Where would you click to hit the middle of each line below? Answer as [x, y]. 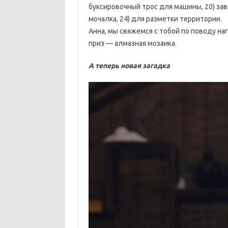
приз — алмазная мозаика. [132, 44]
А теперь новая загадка [129, 66]
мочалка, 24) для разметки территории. [155, 19]
